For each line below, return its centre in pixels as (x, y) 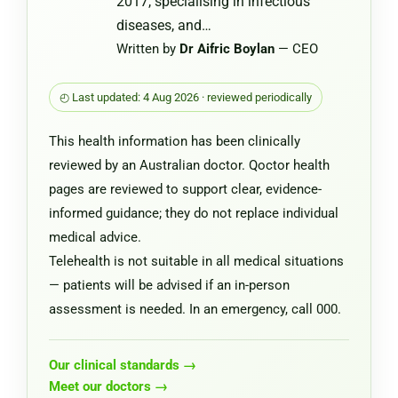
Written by (148, 49)
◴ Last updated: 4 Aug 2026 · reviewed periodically (186, 98)
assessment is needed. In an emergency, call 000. (195, 310)
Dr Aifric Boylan (227, 49)
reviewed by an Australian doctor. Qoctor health (189, 166)
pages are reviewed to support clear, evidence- (185, 190)
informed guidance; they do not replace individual (194, 214)
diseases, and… (164, 26)
